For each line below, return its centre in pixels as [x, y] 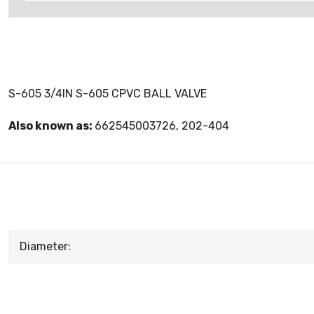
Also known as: [52, 126]
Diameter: [45, 246]
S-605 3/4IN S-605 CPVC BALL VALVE [108, 94]
